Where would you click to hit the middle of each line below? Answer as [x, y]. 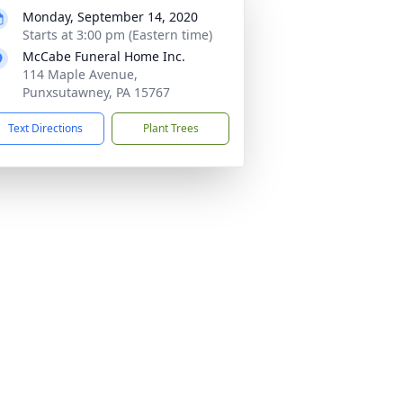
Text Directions [45, 128]
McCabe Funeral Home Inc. [104, 56]
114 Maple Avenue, [80, 74]
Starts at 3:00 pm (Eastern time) [117, 35]
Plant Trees [170, 128]
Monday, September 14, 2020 [110, 17]
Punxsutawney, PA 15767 [96, 92]
